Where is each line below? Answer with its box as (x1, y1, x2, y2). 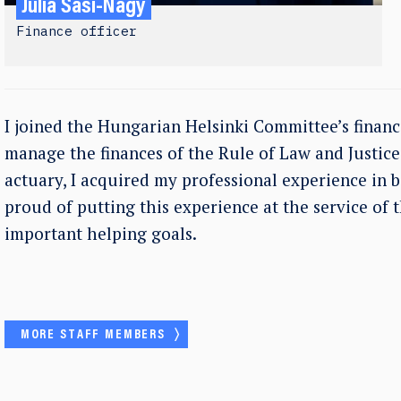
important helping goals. (4, 221, 198, 244)
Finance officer (15, 22, 137, 39)
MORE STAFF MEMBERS (20, 328, 166, 343)
